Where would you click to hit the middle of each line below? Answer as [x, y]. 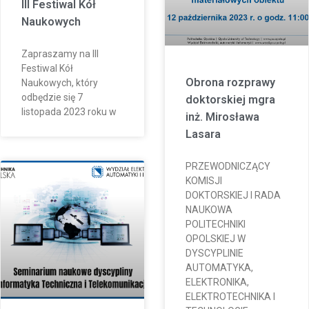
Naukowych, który [60, 82]
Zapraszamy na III [60, 53]
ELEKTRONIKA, [217, 282]
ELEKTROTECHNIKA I [230, 296]
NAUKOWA [209, 209]
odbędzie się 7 [52, 97]
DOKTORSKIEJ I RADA [233, 195]
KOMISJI [204, 180]
